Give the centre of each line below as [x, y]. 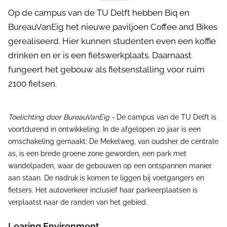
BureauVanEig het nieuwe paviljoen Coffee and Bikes [113, 27]
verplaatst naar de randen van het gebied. [78, 202]
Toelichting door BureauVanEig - [62, 117]
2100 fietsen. [32, 84]
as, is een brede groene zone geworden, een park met [97, 154]
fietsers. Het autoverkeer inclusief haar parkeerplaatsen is [103, 190]
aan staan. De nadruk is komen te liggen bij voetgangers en [106, 178]
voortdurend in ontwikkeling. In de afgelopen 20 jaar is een [104, 129]
